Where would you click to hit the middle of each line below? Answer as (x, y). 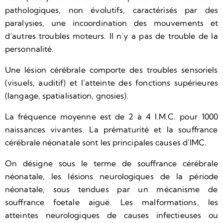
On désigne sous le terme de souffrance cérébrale (111, 163)
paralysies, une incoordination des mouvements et (111, 23)
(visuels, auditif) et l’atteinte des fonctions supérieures (111, 82)
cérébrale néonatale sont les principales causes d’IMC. (106, 142)
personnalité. (30, 49)
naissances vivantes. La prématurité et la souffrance (111, 129)
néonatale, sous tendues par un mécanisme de (111, 189)
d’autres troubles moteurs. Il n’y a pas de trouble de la (111, 36)
